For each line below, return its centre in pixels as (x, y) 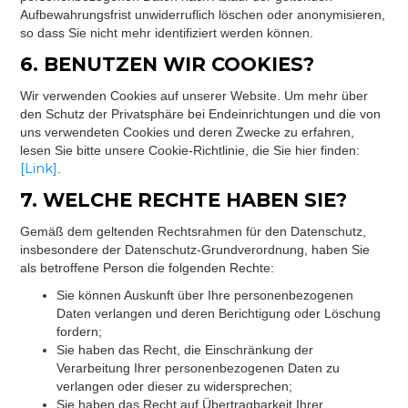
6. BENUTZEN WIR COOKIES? (168, 64)
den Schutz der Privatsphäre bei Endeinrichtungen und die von (201, 114)
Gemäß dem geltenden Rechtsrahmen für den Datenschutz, (194, 231)
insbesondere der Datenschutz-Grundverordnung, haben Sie (195, 250)
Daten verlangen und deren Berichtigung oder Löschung (219, 313)
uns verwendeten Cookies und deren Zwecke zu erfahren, (188, 132)
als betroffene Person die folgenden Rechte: (148, 268)
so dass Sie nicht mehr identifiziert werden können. (167, 33)
